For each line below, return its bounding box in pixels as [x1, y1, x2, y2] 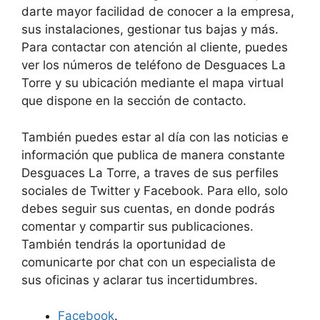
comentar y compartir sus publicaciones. [21, 219, 254, 234]
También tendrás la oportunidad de [21, 236, 226, 251]
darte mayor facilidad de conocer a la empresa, [21, 4, 294, 19]
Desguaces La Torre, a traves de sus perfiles [21, 165, 279, 180]
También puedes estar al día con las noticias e [21, 129, 289, 144]
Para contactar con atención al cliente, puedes [21, 40, 288, 55]
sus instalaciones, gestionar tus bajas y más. [21, 22, 279, 37]
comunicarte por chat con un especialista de [21, 254, 276, 269]
